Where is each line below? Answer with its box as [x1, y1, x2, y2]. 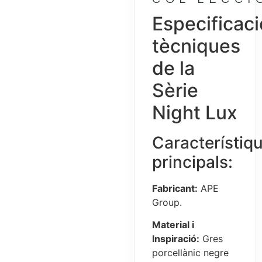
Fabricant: [152, 182, 198, 194]
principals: [152, 151, 233, 172]
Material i [152, 219, 195, 231]
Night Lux [152, 101, 238, 124]
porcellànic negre [152, 247, 229, 259]
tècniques [152, 34, 241, 57]
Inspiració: [152, 233, 200, 245]
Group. [152, 196, 182, 208]
